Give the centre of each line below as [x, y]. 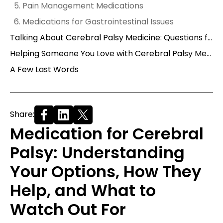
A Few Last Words [44, 69]
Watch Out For [68, 209]
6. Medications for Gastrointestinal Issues [94, 21]
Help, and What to [83, 190]
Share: [22, 114]
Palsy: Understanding [97, 152]
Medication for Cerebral [107, 133]
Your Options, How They [106, 171]
